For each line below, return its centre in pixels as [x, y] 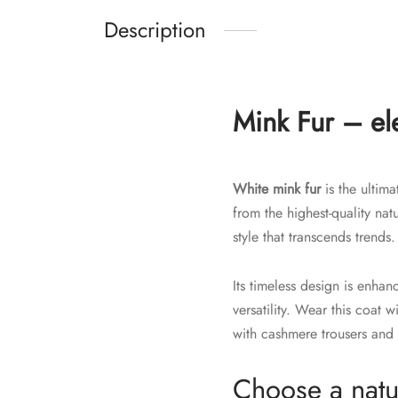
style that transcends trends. [314, 237]
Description [155, 30]
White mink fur [277, 189]
